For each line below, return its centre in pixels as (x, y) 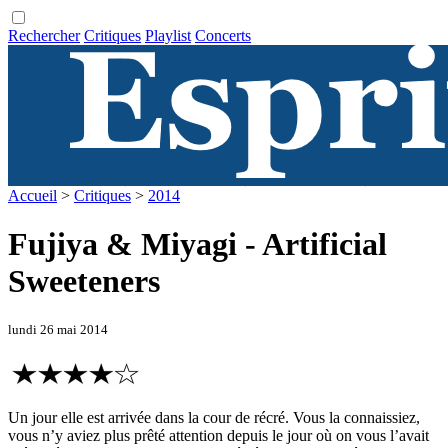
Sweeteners (84, 281)
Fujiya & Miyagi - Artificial (197, 244)
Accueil (32, 195)
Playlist (168, 35)
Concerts (223, 35)
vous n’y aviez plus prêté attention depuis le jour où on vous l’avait (218, 436)
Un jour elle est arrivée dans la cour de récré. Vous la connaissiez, (214, 418)
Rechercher (44, 35)
